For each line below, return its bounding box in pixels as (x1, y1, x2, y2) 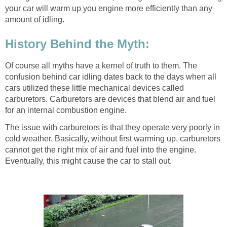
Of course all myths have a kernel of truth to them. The (5, 61, 197, 70)
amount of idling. (5, 15, 64, 24)
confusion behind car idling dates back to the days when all (5, 72, 216, 81)
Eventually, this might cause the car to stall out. (5, 156, 172, 165)
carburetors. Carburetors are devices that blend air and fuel (5, 94, 215, 103)
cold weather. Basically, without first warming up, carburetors (5, 134, 220, 143)
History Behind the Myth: (5, 37, 149, 51)
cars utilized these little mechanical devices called (5, 83, 184, 92)
